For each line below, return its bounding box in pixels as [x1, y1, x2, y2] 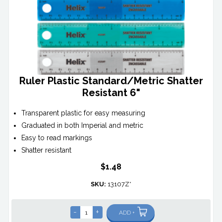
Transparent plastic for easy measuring [21, 109, 146, 117]
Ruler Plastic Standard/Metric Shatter [19, 75, 203, 87]
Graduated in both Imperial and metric [21, 121, 144, 130]
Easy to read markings [21, 134, 93, 142]
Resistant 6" [82, 87, 140, 99]
